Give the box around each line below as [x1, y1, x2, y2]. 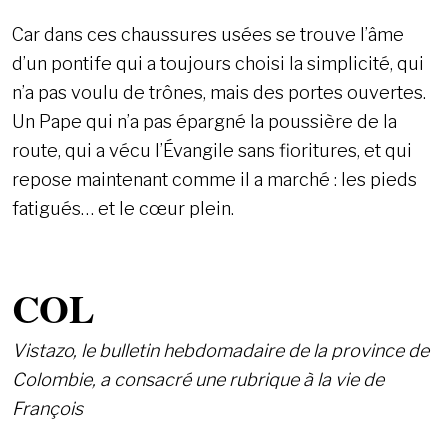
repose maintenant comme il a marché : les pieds [12, 169, 417, 191]
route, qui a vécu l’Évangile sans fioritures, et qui [12, 140, 412, 162]
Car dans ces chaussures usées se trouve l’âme [12, 24, 404, 46]
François [12, 398, 83, 420]
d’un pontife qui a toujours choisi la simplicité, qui [12, 53, 424, 75]
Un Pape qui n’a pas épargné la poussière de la [12, 111, 397, 133]
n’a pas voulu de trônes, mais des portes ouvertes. [12, 82, 426, 104]
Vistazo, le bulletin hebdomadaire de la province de [12, 340, 429, 362]
